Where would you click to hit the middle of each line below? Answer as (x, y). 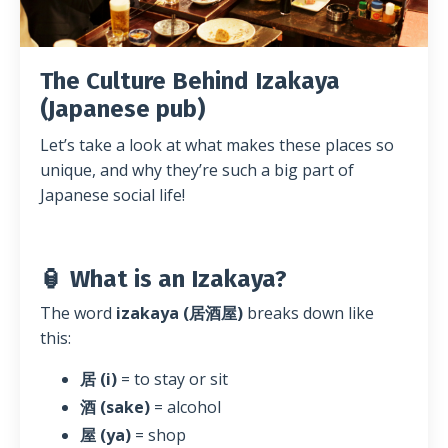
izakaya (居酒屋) (179, 312)
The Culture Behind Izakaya (190, 80)
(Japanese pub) (122, 108)
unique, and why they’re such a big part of (197, 169)
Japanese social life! (112, 194)
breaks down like (308, 312)
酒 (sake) (115, 407)
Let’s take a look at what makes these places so (217, 144)
